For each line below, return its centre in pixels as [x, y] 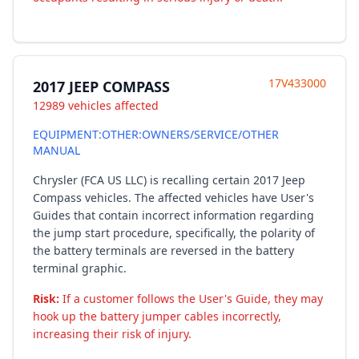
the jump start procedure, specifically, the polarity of [174, 233]
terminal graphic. [80, 268]
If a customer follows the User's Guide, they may [191, 298]
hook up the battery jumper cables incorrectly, [157, 316]
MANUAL [56, 150]
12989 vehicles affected [96, 105]
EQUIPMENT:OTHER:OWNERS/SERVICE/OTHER [156, 134]
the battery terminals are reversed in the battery [163, 250]
